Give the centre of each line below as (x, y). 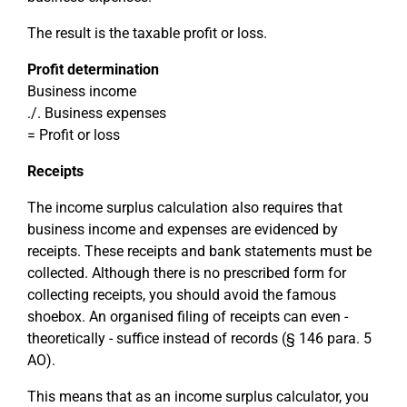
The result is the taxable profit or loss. (147, 33)
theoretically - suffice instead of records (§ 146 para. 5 (199, 338)
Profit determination (93, 69)
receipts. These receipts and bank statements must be (199, 251)
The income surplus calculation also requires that (185, 208)
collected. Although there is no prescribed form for (187, 273)
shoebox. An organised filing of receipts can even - (188, 317)
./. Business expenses (97, 113)
